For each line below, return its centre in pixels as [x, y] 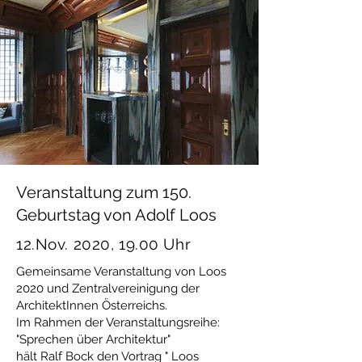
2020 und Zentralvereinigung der [108, 288]
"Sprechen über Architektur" [93, 339]
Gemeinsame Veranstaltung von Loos [121, 271]
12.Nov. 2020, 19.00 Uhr [104, 244]
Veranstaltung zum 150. [104, 192]
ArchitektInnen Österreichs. [92, 305]
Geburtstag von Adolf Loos [116, 215]
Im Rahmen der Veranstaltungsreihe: [118, 322]
